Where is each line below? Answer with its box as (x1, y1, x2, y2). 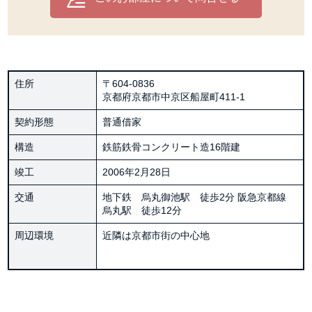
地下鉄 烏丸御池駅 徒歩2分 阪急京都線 (102, 191, 296, 203)
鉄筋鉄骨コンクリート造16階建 (102, 141, 240, 153)
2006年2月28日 (102, 166, 171, 178)
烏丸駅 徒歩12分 (102, 204, 182, 216)
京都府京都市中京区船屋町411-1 (102, 91, 245, 102)
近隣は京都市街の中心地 (102, 229, 219, 241)
